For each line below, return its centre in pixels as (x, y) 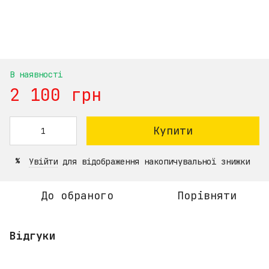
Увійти (43, 161)
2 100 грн (56, 94)
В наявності (36, 74)
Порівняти (207, 195)
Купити (173, 130)
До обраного (77, 195)
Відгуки (33, 235)
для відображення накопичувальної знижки (154, 161)
